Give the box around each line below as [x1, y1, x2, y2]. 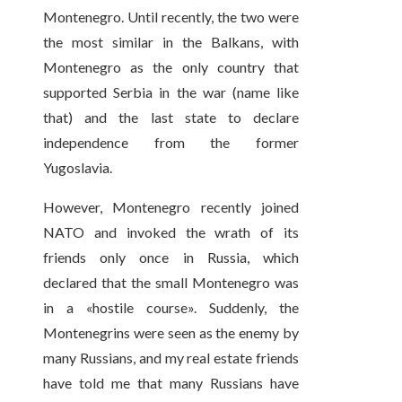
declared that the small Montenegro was [43, 274, 300, 292]
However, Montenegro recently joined [43, 198, 300, 216]
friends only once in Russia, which [43, 249, 300, 267]
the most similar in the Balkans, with [43, 33, 300, 51]
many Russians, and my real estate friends [43, 349, 300, 367]
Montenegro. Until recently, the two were [43, 8, 300, 26]
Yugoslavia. [43, 159, 112, 177]
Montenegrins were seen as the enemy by [43, 324, 300, 342]
